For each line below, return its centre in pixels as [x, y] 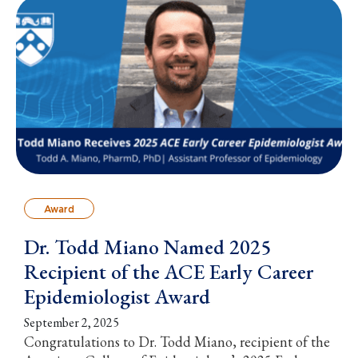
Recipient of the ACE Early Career [169, 271]
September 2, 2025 [72, 322]
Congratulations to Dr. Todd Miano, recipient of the [177, 341]
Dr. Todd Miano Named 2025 [147, 247]
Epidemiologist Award [117, 296]
